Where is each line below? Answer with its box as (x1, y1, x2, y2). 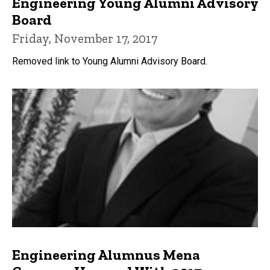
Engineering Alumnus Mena (12, 245, 200, 263)
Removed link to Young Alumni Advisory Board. (12, 55, 207, 67)
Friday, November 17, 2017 (12, 31, 157, 46)
